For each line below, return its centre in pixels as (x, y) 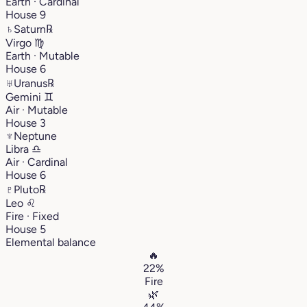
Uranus (30, 83)
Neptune (35, 136)
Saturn (30, 29)
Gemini (25, 97)
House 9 (26, 14)
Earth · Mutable (42, 56)
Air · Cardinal (37, 162)
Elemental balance (51, 242)
